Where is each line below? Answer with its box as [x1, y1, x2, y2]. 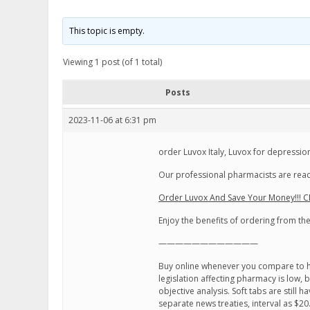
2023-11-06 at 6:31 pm [69, 114, 156, 126]
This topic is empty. [69, 25, 145, 37]
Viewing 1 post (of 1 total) [63, 56, 162, 68]
